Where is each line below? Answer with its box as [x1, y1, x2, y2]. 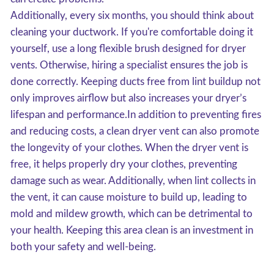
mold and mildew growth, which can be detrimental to [10, 209, 253, 219]
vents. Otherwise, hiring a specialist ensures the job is [10, 60, 248, 70]
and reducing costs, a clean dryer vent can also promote [10, 126, 259, 136]
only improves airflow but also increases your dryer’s [10, 93, 246, 103]
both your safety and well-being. [10, 242, 156, 252]
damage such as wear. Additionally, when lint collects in [10, 176, 256, 186]
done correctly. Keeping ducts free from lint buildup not [10, 76, 261, 87]
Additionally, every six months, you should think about [10, 10, 254, 21]
